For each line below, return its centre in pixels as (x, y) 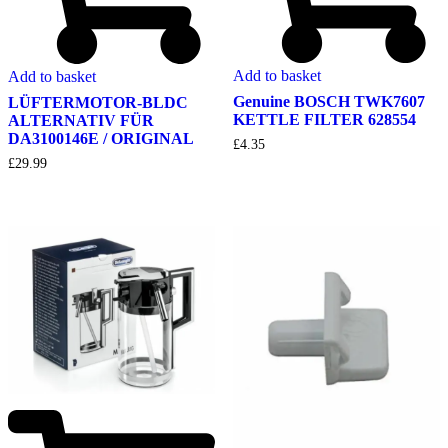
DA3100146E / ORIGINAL (101, 138)
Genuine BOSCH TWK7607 (328, 101)
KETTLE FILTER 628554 (324, 119)
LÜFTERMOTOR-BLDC (98, 102)
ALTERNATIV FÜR (81, 120)
